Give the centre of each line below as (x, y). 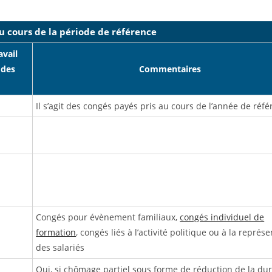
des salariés (60, 248)
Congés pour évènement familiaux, (108, 217)
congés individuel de (222, 217)
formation (56, 233)
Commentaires (170, 69)
